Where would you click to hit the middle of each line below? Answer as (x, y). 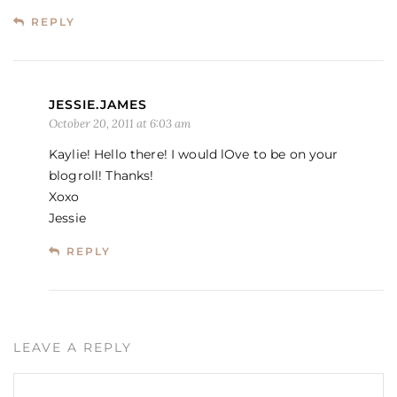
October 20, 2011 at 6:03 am (120, 123)
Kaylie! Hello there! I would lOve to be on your (194, 154)
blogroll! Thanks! (101, 175)
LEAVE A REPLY (73, 347)
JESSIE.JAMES (98, 104)
